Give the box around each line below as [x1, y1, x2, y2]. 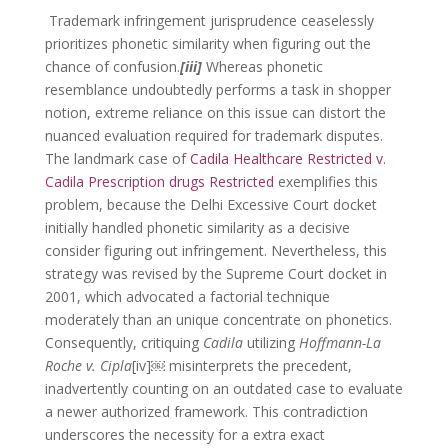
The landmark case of [44, 148, 190, 168]
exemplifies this [277, 171, 378, 191]
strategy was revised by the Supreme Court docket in [44, 263, 387, 283]
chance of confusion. [44, 56, 180, 76]
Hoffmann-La [298, 332, 381, 352]
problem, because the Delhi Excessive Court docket [44, 194, 377, 214]
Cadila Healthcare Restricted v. [189, 148, 386, 168]
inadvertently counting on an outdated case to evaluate [44, 378, 403, 398]
